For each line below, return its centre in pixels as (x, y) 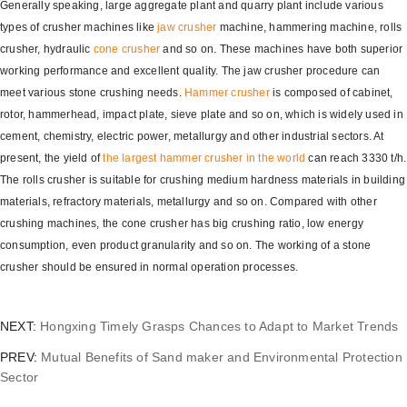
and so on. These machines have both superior (282, 49)
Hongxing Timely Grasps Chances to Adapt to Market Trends (219, 326)
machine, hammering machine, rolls (309, 27)
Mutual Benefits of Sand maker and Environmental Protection (222, 357)
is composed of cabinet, (331, 93)
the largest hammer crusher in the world (203, 158)
